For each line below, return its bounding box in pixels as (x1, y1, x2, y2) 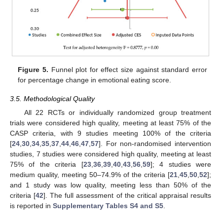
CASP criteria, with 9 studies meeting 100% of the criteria (10, 129, 211, 138)
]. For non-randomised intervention (99, 140, 211, 148)
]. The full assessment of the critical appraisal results (43, 191, 212, 200)
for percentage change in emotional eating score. (18, 75, 172, 84)
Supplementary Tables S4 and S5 (53, 202, 163, 210)
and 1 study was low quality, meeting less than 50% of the (10, 181, 211, 189)
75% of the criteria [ (10, 160, 83, 169)
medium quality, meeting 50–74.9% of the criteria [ (10, 171, 170, 179)
